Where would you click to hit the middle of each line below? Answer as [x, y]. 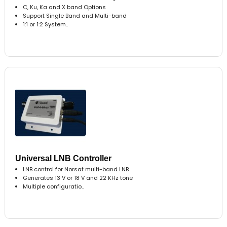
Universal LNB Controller [64, 158]
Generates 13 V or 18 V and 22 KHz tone [78, 178]
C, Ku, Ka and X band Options [65, 7]
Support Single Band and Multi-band [75, 15]
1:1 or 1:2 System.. [46, 24]
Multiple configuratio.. [53, 186]
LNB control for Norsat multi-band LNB [76, 169]
